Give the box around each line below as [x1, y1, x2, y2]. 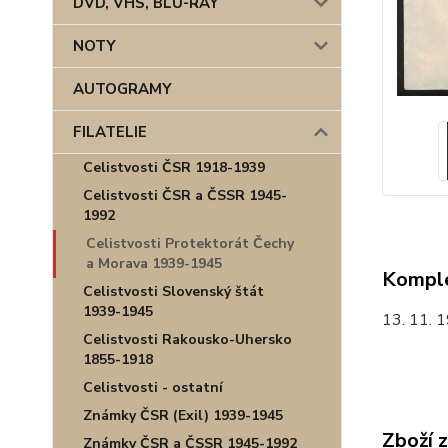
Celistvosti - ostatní [83, 378, 223, 397]
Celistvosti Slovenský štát [83, 282, 264, 301]
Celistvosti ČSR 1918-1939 [83, 158, 265, 177]
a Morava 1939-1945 [86, 254, 222, 273]
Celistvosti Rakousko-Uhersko [83, 330, 292, 349]
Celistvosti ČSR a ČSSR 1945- [83, 186, 287, 205]
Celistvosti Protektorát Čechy [86, 234, 294, 253]
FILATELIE [73, 122, 147, 142]
